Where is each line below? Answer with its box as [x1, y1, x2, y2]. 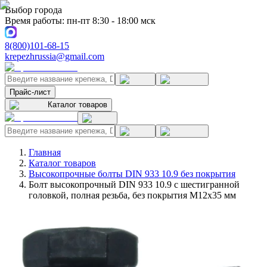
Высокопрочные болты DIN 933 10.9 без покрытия [29, 169, 235, 179]
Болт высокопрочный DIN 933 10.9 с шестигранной [29, 179, 240, 190]
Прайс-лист [10, 88, 51, 97]
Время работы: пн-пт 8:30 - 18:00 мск [5, 15, 156, 26]
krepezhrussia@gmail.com [5, 51, 104, 61]
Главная [29, 147, 61, 157]
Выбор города [5, 5, 62, 15]
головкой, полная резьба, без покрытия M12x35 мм [29, 190, 236, 200]
